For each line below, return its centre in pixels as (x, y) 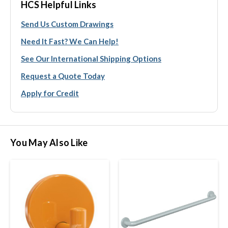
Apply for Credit (50, 93)
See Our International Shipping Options (91, 58)
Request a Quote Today (63, 76)
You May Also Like (49, 142)
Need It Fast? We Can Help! (70, 41)
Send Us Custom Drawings (67, 24)
